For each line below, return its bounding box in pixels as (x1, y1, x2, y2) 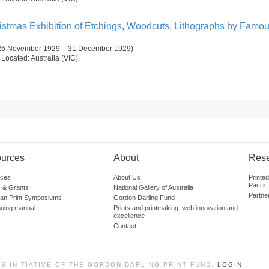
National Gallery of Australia (113, 184, 193, 191)
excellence (113, 212, 145, 219)
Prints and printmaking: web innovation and (113, 204, 238, 211)
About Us (113, 174, 141, 181)
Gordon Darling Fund (113, 194, 175, 201)
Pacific (249, 181, 268, 189)
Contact (113, 222, 136, 229)
